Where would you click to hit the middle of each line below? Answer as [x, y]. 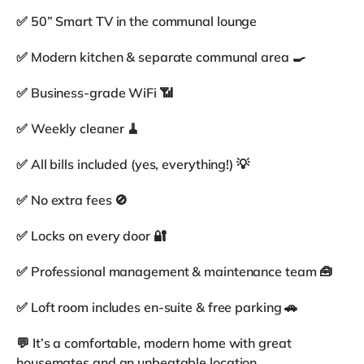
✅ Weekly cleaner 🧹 [78, 128]
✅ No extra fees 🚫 [72, 199]
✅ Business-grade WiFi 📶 [95, 92]
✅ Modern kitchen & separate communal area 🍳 [161, 56]
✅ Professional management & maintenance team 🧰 [175, 271]
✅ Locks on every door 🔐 [91, 235]
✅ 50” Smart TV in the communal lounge [137, 21]
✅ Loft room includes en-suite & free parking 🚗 [157, 307]
